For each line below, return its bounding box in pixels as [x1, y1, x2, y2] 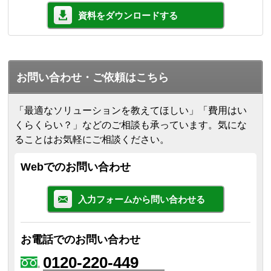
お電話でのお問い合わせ [21, 233, 141, 246]
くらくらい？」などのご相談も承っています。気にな [15, 120, 247, 131]
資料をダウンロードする [78, 10, 178, 21]
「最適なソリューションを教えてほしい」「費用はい [15, 105, 247, 116]
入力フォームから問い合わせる [78, 194, 205, 205]
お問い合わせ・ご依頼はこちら [16, 71, 169, 84]
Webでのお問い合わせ [21, 161, 131, 174]
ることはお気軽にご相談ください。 [15, 134, 170, 145]
